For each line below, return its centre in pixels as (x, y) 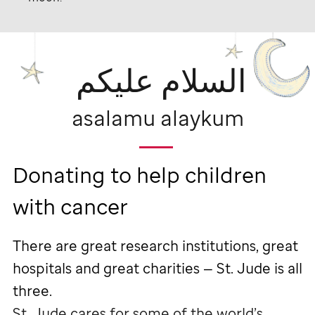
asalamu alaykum (157, 117)
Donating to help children (140, 174)
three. (32, 290)
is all (287, 268)
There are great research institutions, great (155, 245)
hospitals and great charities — (115, 268)
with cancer (70, 206)
